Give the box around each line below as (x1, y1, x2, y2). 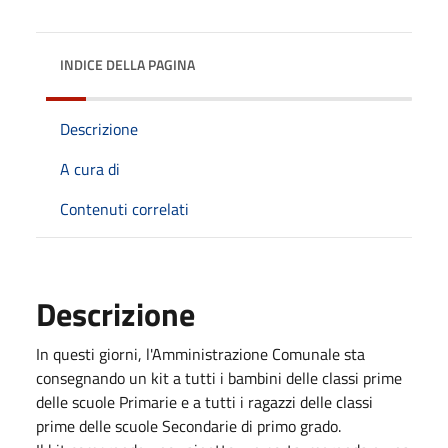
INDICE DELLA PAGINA (60, 53, 195, 75)
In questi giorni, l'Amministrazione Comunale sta (36, 341, 365, 366)
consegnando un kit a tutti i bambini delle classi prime (36, 365, 402, 390)
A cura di (60, 156, 120, 181)
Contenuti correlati (60, 196, 189, 221)
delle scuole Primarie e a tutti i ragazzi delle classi (36, 389, 373, 414)
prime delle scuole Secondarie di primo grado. (36, 413, 341, 438)
